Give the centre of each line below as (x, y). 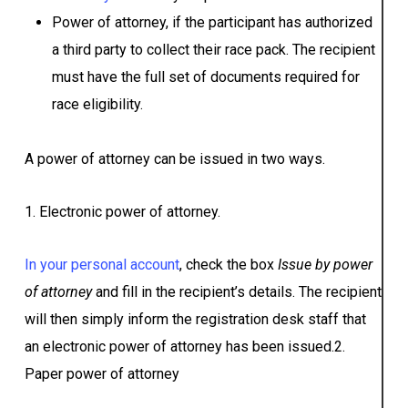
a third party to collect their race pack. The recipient (213, 50)
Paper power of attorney (102, 374)
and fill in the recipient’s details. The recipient (236, 292)
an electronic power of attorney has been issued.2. (184, 347)
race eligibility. (97, 105)
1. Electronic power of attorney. (122, 212)
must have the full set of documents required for (205, 77)
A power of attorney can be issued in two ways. (174, 159)
